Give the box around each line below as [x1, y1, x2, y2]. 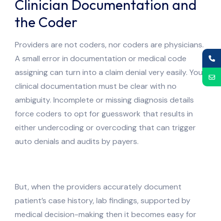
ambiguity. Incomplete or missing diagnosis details [15, 94, 194, 105]
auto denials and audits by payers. [15, 136, 139, 147]
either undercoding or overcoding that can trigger [15, 122, 196, 133]
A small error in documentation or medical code [15, 53, 186, 64]
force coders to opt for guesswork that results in [15, 108, 193, 119]
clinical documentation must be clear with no [15, 80, 177, 91]
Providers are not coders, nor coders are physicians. [15, 39, 204, 50]
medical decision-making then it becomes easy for [15, 209, 196, 220]
